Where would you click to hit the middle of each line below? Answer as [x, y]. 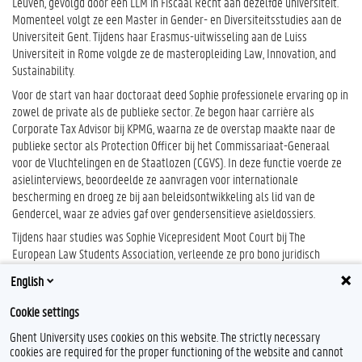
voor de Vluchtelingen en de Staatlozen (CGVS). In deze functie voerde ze [177, 162]
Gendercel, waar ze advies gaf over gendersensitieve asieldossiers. [164, 213]
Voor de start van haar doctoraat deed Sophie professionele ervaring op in [180, 94]
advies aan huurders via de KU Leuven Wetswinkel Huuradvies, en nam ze [177, 270]
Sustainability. [43, 70]
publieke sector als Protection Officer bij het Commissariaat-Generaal [171, 145]
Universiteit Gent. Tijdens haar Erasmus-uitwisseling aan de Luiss [160, 36]
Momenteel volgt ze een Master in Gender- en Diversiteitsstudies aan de [177, 19]
